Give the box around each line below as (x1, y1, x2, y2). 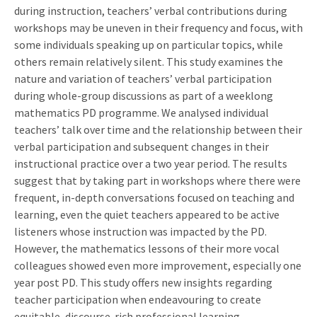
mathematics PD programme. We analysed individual (14, 105, 269, 120)
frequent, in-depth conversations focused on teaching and (14, 190, 294, 204)
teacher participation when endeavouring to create (14, 292, 261, 306)
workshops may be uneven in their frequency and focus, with (14, 20, 303, 35)
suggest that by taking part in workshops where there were (14, 173, 301, 188)
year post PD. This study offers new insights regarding (14, 275, 272, 289)
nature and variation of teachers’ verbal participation (14, 71, 272, 86)
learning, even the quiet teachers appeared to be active (14, 207, 279, 221)
